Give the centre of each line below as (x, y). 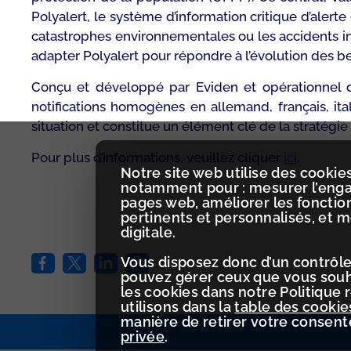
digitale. (148, 232)
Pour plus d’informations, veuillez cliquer (157, 157)
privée (143, 337)
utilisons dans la (178, 307)
